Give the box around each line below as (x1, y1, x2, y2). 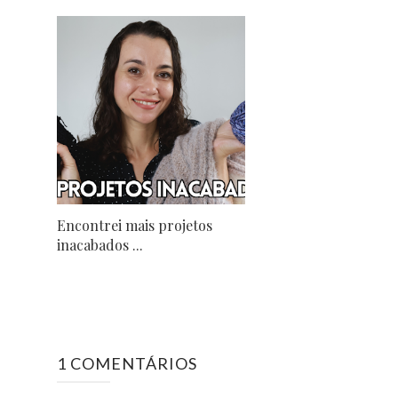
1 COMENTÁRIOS (57, 354, 197, 374)
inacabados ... (57, 235, 143, 255)
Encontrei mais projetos (57, 216, 212, 235)
